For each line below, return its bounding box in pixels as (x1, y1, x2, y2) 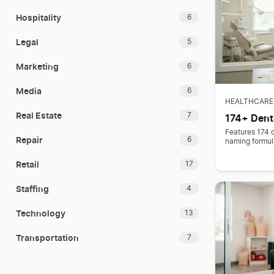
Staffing (16, 183, 49, 194)
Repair (16, 134, 43, 145)
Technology (16, 207, 65, 218)
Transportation (16, 232, 79, 243)
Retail (16, 158, 39, 169)
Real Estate (16, 109, 62, 120)
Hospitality (16, 12, 61, 23)
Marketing (16, 61, 59, 72)
